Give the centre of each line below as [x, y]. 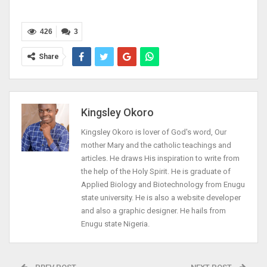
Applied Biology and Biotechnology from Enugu [163, 184]
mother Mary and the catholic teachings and [156, 145]
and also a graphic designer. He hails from [153, 210]
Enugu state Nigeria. [115, 223]
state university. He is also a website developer [161, 197]
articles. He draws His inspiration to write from [160, 158]
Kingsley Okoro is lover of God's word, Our [154, 132]
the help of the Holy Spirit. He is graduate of [156, 171]
